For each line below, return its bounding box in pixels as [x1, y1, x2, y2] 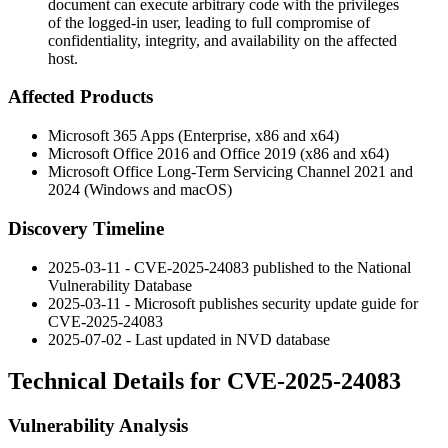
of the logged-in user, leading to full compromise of [48, 13, 370, 31]
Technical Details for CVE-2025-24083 [8, 368, 401, 395]
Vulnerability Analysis [8, 415, 188, 437]
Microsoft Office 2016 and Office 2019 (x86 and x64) [48, 145, 389, 163]
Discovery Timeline [8, 217, 164, 239]
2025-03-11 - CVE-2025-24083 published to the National [48, 258, 411, 276]
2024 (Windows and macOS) [48, 181, 232, 199]
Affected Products [8, 86, 153, 108]
